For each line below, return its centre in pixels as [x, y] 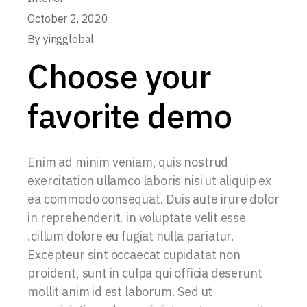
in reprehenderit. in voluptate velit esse [137, 217]
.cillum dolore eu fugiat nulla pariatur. [131, 236]
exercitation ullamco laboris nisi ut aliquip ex [149, 180]
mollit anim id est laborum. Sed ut [120, 291]
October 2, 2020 [68, 18]
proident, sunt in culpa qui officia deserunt [145, 273]
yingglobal [69, 39]
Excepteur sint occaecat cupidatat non [134, 254]
